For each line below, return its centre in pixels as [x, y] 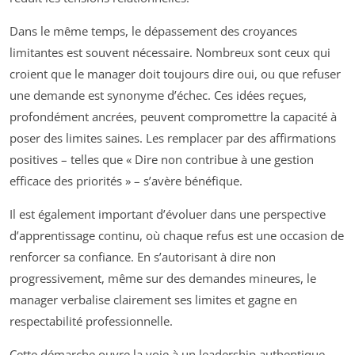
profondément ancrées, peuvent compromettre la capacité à [173, 116]
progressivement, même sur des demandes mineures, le [163, 278]
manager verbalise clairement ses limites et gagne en [153, 299]
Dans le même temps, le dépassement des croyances [153, 31]
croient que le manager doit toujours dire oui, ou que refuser [175, 73]
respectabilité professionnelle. [91, 321]
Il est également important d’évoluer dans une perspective [168, 214]
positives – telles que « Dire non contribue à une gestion [162, 159]
